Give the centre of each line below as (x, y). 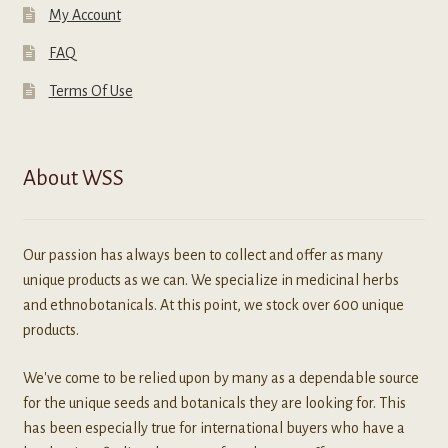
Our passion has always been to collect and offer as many (202, 255)
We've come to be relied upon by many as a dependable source (220, 377)
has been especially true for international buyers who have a (213, 427)
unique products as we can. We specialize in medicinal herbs (210, 280)
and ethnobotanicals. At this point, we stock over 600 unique (213, 305)
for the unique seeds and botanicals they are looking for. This (214, 402)
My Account (84, 14)
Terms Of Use (90, 90)
